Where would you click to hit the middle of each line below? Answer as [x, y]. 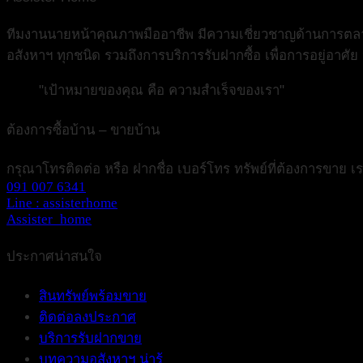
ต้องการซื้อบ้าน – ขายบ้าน [83, 130]
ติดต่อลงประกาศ [88, 317]
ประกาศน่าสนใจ [54, 257]
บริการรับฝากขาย [90, 338]
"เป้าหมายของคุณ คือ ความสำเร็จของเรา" [162, 91]
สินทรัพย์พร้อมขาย [93, 296]
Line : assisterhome [62, 203]
